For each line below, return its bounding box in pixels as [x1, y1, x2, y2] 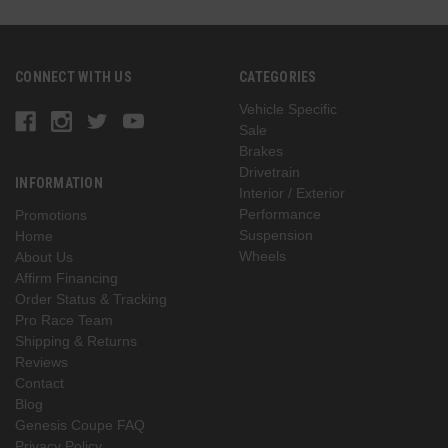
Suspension [239, 226, 313, 243]
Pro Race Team [15, 311, 113, 328]
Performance [239, 205, 321, 222]
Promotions [15, 206, 87, 223]
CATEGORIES [239, 68, 317, 85]
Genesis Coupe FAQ [15, 416, 145, 433]
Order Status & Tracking [15, 290, 167, 307]
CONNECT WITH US [15, 68, 132, 85]
